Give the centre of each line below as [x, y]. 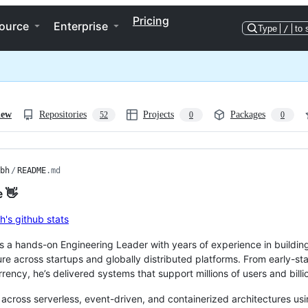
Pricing [151, 21]
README [32, 170]
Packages [248, 114]
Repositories [63, 114]
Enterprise [81, 26]
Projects [158, 114]
